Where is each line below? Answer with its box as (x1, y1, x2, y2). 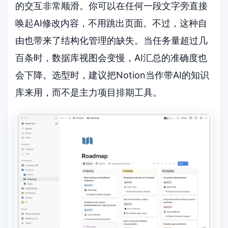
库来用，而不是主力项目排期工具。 (15, 87, 162, 98)
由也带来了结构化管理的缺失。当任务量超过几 (15, 35, 208, 46)
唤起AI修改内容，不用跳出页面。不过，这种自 (15, 18, 208, 29)
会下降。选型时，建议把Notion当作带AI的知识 (15, 70, 210, 81)
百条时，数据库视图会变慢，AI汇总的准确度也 (15, 52, 208, 64)
